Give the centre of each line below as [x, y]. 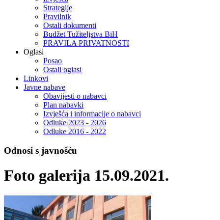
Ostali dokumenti [70, 26]
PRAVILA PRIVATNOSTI [86, 43]
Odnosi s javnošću [41, 151]
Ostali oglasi [62, 70]
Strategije [58, 8]
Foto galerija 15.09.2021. [86, 176]
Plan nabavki [63, 105]
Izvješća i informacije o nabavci [92, 114]
